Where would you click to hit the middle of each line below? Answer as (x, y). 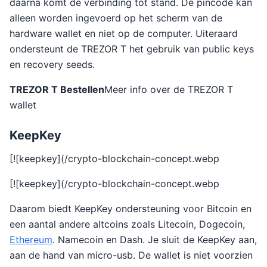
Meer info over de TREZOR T (169, 89)
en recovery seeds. (52, 64)
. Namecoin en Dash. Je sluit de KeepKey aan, (155, 240)
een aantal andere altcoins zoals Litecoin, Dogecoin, (127, 224)
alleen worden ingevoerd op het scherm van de (116, 18)
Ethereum (31, 240)
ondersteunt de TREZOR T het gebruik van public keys (132, 49)
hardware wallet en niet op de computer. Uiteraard (124, 33)
